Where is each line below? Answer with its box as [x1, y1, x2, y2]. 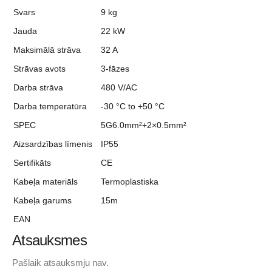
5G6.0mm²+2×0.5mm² [101, 120, 186, 131]
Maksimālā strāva [13, 45, 81, 55]
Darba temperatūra [13, 101, 87, 112]
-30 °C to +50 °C [101, 101, 165, 112]
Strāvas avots [13, 64, 66, 74]
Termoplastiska [101, 177, 158, 187]
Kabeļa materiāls [13, 177, 78, 187]
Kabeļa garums [13, 195, 72, 206]
